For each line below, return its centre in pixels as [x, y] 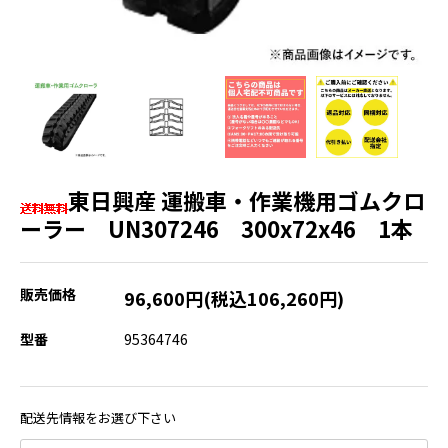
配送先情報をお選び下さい [98, 417]
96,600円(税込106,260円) [234, 297]
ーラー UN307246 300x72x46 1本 [216, 227]
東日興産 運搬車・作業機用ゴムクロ [246, 199]
